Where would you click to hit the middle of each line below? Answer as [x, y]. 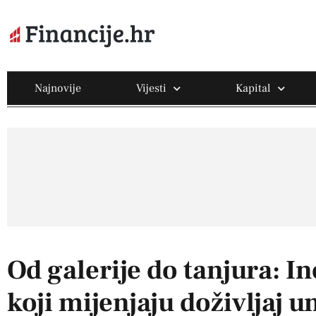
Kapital [254, 89]
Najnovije [58, 89]
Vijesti [152, 89]
